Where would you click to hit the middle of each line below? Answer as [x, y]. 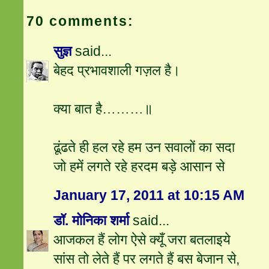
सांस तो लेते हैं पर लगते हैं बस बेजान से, [147, 259]
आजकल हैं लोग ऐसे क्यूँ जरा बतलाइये [142, 240]
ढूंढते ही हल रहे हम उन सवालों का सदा [144, 147]
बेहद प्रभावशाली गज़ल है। [117, 71]
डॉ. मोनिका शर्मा [93, 221]
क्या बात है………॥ [104, 109]
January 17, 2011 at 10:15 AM [149, 195]
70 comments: [80, 21]
